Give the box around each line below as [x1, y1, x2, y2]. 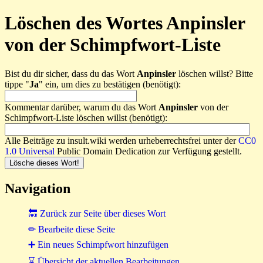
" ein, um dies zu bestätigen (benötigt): [39, 79, 181, 89]
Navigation [5, 180, 70, 196]
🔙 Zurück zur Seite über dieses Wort [28, 208, 166, 218]
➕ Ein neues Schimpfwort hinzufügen [28, 239, 168, 249]
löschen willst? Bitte [176, 68, 253, 79]
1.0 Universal [5, 146, 55, 156]
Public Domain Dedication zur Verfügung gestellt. [55, 146, 242, 156]
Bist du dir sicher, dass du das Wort [5, 68, 137, 79]
